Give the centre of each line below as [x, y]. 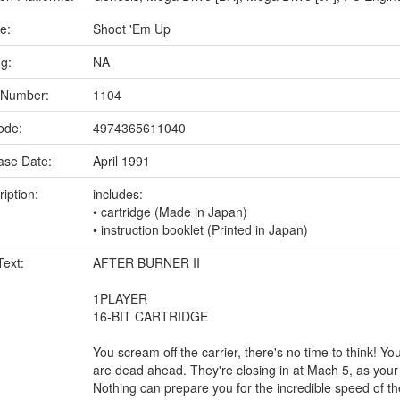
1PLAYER [120, 298]
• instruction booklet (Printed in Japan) [200, 229]
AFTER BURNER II [146, 262]
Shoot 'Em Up [132, 29]
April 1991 [121, 161]
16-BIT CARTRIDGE [150, 316]
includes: [118, 194]
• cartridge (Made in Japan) [170, 212]
